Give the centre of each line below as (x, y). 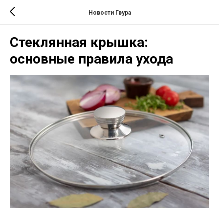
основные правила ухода (91, 59)
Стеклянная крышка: (79, 42)
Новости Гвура (109, 12)
